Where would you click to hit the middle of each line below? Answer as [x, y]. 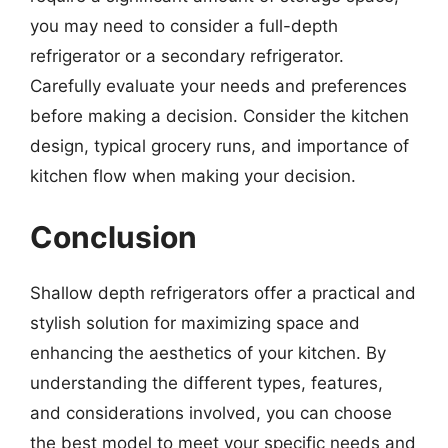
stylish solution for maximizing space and [195, 323]
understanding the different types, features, [206, 383]
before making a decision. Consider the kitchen [219, 115]
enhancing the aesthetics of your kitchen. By [208, 353]
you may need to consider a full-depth [184, 25]
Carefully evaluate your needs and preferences [218, 85]
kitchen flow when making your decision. [193, 175]
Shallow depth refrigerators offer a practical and [223, 293]
